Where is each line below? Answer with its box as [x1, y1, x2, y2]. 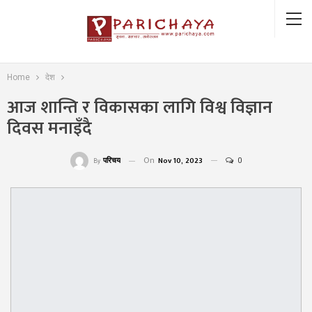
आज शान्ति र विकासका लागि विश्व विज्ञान [7, 93, 272, 122]
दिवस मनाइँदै [7, 114, 92, 143]
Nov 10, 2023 [158, 155, 203, 167]
